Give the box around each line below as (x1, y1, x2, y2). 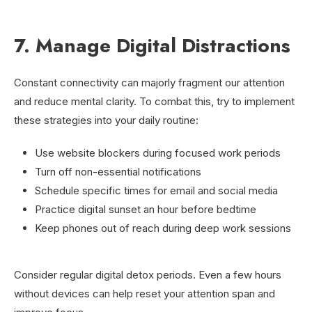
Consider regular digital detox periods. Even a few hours (14, 267, 281, 281)
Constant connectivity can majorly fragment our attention (14, 75, 285, 89)
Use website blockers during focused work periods (35, 146, 281, 159)
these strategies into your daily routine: (14, 113, 198, 127)
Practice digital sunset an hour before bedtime (35, 202, 256, 216)
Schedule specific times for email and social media (35, 183, 278, 197)
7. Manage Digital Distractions (14, 31, 290, 60)
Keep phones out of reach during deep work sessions (35, 221, 291, 235)
